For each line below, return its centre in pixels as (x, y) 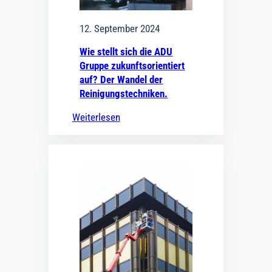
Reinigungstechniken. (124, 93)
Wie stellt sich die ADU (126, 51)
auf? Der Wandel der (121, 79)
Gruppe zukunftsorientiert (132, 65)
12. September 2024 (120, 28)
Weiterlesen (96, 117)
